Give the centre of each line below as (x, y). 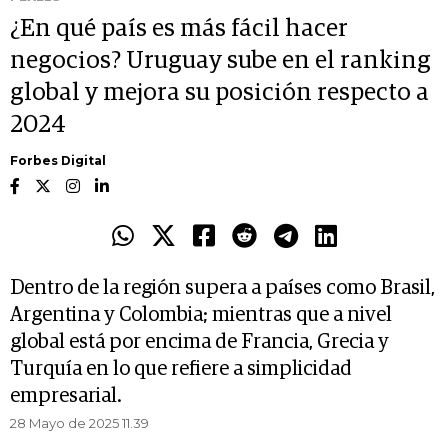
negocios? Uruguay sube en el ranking (220, 61)
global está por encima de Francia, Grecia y (199, 342)
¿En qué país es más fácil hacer (179, 29)
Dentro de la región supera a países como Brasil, (222, 288)
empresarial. (66, 396)
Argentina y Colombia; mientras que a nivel (201, 315)
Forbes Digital (58, 161)
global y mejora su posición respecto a (219, 93)
